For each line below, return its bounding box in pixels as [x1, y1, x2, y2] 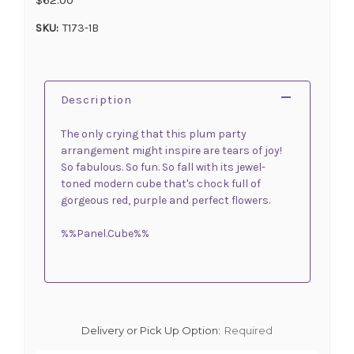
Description [60, 92, 132, 107]
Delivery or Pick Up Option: [81, 323, 220, 337]
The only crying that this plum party [60, 126, 247, 141]
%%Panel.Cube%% [60, 226, 149, 240]
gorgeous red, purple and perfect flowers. [60, 193, 270, 207]
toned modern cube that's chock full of [60, 176, 261, 190]
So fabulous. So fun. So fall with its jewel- [60, 160, 265, 174]
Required [224, 323, 273, 337]
